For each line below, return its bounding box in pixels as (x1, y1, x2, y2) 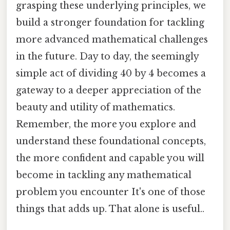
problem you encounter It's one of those (16, 186, 205, 198)
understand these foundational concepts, (16, 135, 206, 147)
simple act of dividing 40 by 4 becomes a (16, 67, 206, 79)
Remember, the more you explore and (16, 118, 196, 130)
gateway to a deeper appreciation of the (16, 84, 201, 96)
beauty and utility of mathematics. (16, 101, 175, 113)
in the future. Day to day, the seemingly (16, 50, 199, 62)
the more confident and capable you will (16, 152, 204, 164)
